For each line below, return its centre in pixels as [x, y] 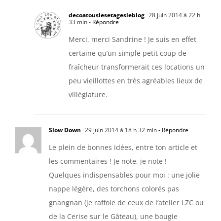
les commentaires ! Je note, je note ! [108, 161]
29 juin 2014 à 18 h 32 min [120, 130]
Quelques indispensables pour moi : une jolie [124, 175]
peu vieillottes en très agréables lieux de [136, 80]
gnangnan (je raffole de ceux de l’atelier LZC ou [126, 202]
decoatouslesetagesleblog [107, 15]
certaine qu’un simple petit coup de [128, 53]
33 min [78, 22]
